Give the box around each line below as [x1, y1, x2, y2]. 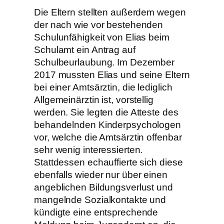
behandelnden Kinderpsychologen [34, 119, 181, 130]
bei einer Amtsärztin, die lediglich [34, 81, 172, 92]
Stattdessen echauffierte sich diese [34, 156, 183, 167]
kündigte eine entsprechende [34, 206, 158, 217]
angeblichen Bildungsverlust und [34, 181, 173, 192]
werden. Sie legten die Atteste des [34, 106, 178, 117]
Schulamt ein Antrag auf [34, 44, 135, 55]
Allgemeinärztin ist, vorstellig [34, 94, 153, 105]
